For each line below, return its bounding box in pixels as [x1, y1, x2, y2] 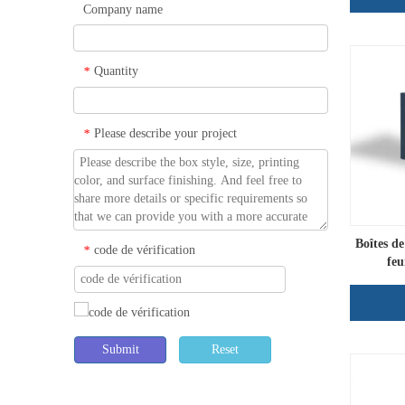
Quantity [94, 63, 138, 78]
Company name [83, 2, 163, 16]
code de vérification [94, 243, 195, 258]
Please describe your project [94, 126, 237, 140]
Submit [102, 343, 139, 357]
